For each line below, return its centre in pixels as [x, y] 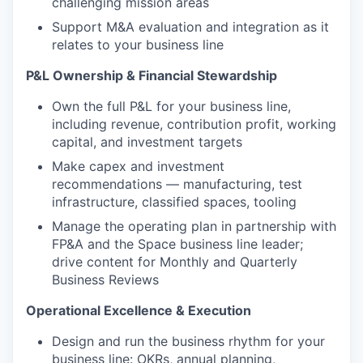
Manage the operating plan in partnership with [194, 226]
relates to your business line [138, 45]
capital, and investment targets [147, 142]
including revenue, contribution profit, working [194, 124]
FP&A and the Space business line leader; [177, 244]
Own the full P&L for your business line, [171, 106]
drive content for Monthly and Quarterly [175, 262]
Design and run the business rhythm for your [188, 341]
